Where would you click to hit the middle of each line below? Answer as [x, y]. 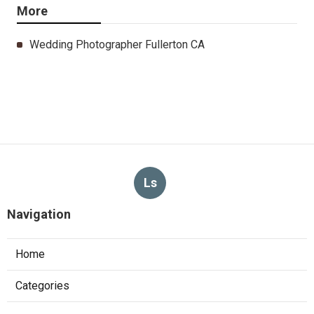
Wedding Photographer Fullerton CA [117, 44]
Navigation [39, 214]
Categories [42, 285]
